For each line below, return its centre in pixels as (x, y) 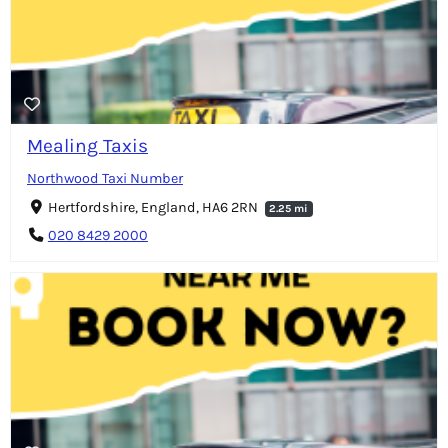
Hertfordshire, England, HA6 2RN (154, 207)
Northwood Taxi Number (105, 178)
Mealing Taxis (87, 145)
